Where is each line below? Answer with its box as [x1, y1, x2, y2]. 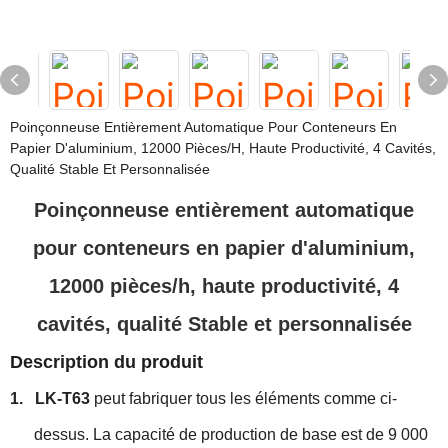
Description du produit [10, 352, 203, 372]
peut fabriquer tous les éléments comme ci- [94, 390, 397, 407]
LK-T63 [31, 390, 94, 407]
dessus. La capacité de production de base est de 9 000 [34, 426, 428, 443]
